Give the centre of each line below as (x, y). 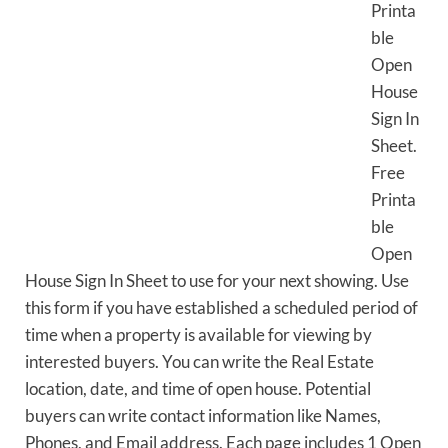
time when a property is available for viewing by (198, 335)
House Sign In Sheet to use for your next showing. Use (217, 281)
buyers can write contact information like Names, (203, 416)
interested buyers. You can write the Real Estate (199, 362)
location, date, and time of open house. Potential (198, 389)
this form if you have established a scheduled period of (221, 308)
